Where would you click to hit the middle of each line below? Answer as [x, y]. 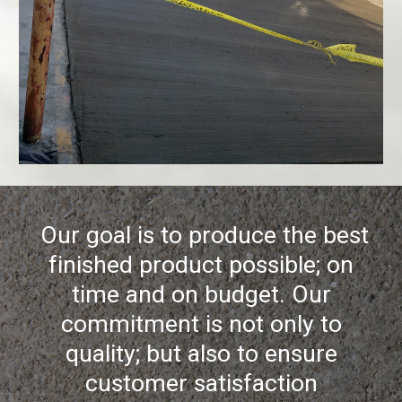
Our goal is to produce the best [204, 235]
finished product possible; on [201, 265]
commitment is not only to [201, 324]
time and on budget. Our [201, 294]
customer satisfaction [201, 383]
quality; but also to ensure [201, 354]
